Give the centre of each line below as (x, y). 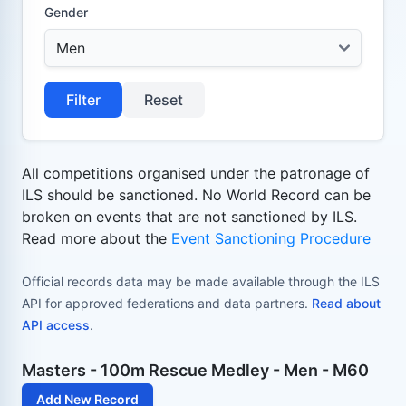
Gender (66, 12)
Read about (346, 303)
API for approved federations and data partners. (167, 303)
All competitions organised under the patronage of (196, 173)
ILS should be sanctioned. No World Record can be (196, 194)
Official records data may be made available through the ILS (201, 281)
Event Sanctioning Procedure (271, 238)
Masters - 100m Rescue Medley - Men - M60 (195, 370)
